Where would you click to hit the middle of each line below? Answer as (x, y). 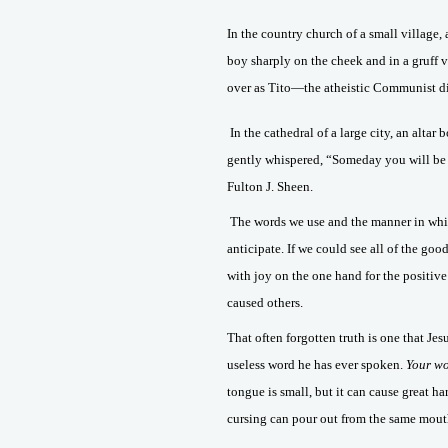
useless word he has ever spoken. (316, 364)
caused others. (265, 302)
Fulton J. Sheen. (270, 186)
